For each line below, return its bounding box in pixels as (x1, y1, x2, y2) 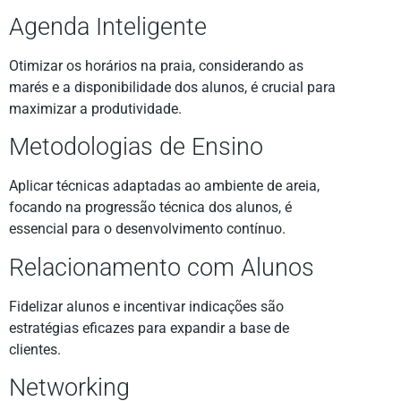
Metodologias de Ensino (9, 132, 263, 162)
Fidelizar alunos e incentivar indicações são (9, 297, 284, 315)
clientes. (9, 340, 61, 358)
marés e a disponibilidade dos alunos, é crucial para (9, 79, 336, 96)
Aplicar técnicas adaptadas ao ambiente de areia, (9, 177, 320, 195)
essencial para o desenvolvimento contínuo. (9, 220, 286, 238)
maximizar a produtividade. (9, 100, 182, 117)
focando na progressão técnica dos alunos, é (9, 199, 292, 217)
